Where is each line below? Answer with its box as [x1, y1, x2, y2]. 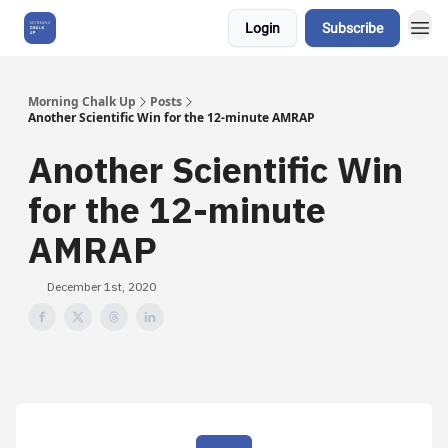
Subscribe [322, 20, 383, 36]
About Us [80, 21, 130, 35]
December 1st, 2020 [47, 279, 156, 294]
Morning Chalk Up [28, 93, 136, 110]
